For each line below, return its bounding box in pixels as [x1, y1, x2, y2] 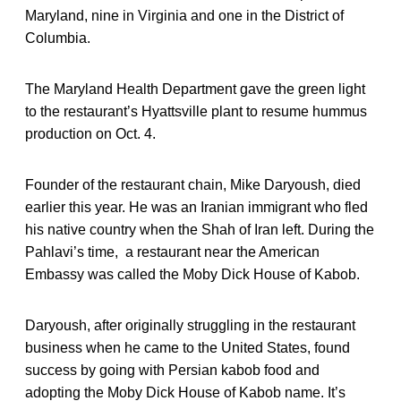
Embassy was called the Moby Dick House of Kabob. [25, 266, 360, 282]
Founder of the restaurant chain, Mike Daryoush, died [25, 176, 361, 192]
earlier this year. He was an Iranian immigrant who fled [25, 199, 368, 215]
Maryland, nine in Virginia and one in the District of [25, 7, 344, 23]
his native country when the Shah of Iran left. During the [25, 221, 374, 237]
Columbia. [25, 30, 90, 46]
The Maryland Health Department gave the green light [25, 81, 365, 97]
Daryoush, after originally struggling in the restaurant [25, 317, 355, 333]
